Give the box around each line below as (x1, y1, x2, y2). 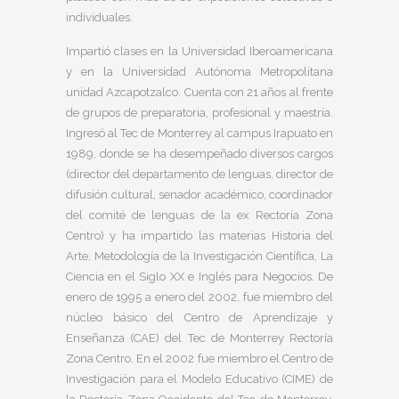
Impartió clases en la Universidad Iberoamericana (66, 45, 333, 58)
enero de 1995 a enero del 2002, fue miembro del (66, 290, 333, 304)
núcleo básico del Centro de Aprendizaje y (66, 311, 333, 324)
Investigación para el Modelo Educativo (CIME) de (66, 372, 333, 386)
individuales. (66, 11, 133, 24)
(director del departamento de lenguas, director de (66, 167, 333, 181)
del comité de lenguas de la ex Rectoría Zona (66, 208, 333, 222)
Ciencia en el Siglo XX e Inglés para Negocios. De (66, 270, 333, 283)
